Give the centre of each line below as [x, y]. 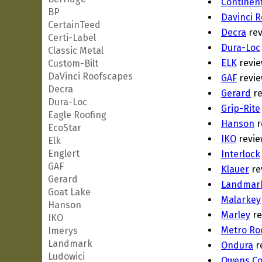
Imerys [63, 231]
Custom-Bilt [73, 63]
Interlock [241, 154]
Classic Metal [76, 51]
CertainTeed [74, 25]
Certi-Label [72, 38]
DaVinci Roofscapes [90, 76]
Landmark [70, 244]
